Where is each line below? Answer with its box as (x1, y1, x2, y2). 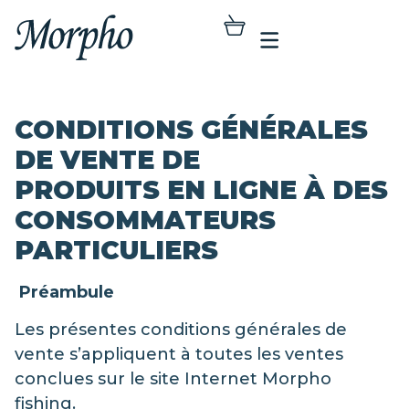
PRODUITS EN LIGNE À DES (15, 174, 388, 205)
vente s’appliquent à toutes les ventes (15, 344, 343, 365)
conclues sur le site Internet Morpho (15, 369, 331, 390)
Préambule (19, 282, 114, 302)
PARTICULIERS (15, 235, 218, 266)
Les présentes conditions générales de (15, 320, 347, 341)
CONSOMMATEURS (15, 204, 276, 236)
